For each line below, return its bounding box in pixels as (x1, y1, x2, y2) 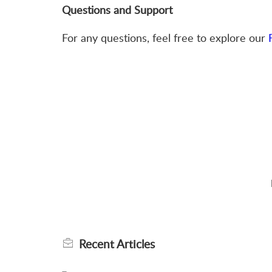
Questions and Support (62, 2, 175, 18)
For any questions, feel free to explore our (62, 30, 268, 46)
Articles (117, 236, 155, 253)
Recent (79, 236, 117, 253)
